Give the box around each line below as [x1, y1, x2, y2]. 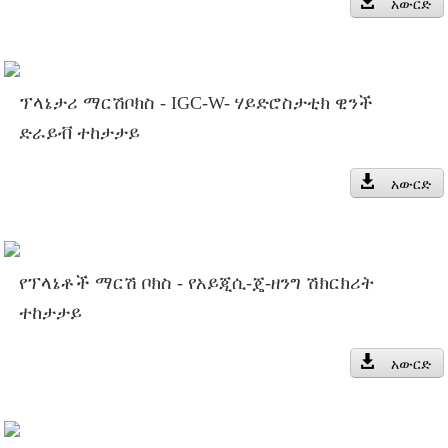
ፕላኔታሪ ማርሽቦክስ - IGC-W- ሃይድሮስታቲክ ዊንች [19, 92, 374, 113]
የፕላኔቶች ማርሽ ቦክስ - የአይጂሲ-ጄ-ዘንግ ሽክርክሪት [19, 272, 375, 293]
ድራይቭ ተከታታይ [19, 122, 141, 143]
